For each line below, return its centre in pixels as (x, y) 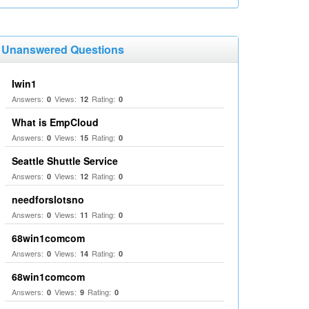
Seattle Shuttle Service (65, 161)
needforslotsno (48, 199)
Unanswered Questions (63, 49)
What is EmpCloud (55, 122)
